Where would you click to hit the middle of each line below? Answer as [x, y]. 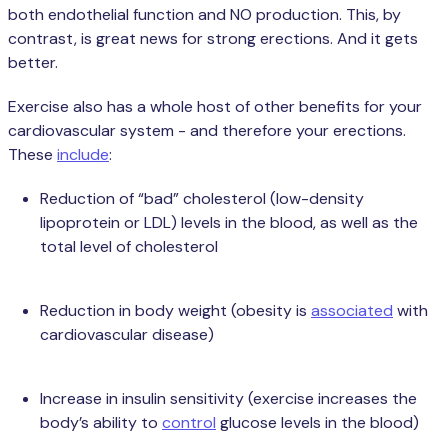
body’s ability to [101, 422]
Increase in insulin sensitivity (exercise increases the [228, 398]
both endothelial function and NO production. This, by [204, 14]
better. [33, 62]
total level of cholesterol [129, 246]
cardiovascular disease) [127, 334]
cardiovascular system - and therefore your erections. [207, 130]
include [83, 154]
